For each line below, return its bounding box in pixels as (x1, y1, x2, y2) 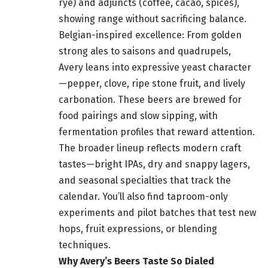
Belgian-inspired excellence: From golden (59, 29, 242, 41)
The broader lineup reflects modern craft (59, 142, 241, 154)
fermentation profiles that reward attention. (59, 126, 255, 138)
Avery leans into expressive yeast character (59, 62, 251, 74)
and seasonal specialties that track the (59, 175, 231, 187)
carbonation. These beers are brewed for (59, 94, 242, 106)
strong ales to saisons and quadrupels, (59, 45, 231, 57)
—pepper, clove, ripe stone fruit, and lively (59, 78, 245, 90)
